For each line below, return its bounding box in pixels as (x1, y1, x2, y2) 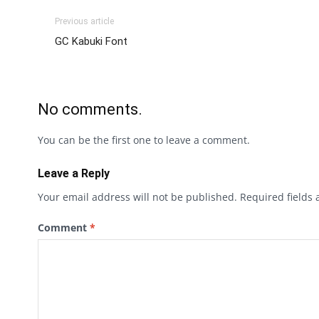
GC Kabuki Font (55, 35, 127, 48)
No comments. (38, 100, 142, 119)
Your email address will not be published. (38, 190, 237, 204)
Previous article (55, 16, 114, 27)
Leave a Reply (38, 167, 110, 181)
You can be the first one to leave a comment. (38, 133, 250, 147)
